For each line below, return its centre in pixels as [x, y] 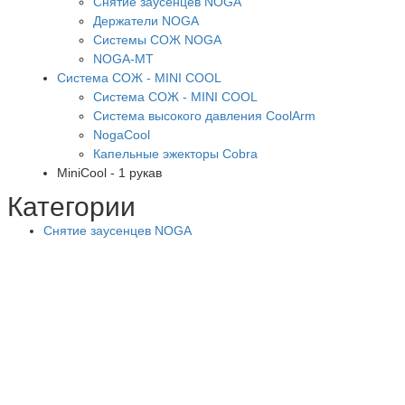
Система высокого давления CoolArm [204, 115]
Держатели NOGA [146, 20]
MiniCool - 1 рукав [109, 172]
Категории [71, 206]
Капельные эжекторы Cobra [175, 153]
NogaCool [122, 134]
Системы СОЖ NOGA [157, 39]
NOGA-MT [123, 58]
